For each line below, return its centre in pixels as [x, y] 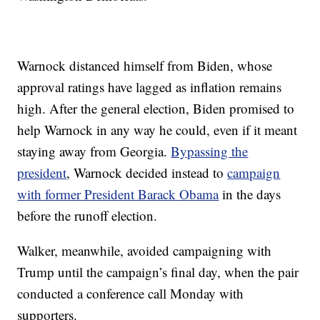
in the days [250, 194]
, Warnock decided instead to [147, 172]
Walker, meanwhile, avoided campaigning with [145, 250]
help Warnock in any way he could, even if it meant [157, 129]
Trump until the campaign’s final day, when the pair [158, 271]
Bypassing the [210, 151]
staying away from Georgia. [94, 151]
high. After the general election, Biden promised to [156, 108]
